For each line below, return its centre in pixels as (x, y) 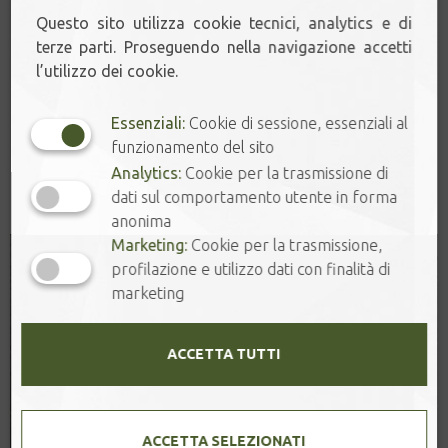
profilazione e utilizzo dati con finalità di (251, 268)
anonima (141, 220)
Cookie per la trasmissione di (285, 172)
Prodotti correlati (224, 189)
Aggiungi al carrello (99, 55)
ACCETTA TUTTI (224, 353)
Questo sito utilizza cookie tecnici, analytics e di (224, 22)
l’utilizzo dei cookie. (107, 70)
